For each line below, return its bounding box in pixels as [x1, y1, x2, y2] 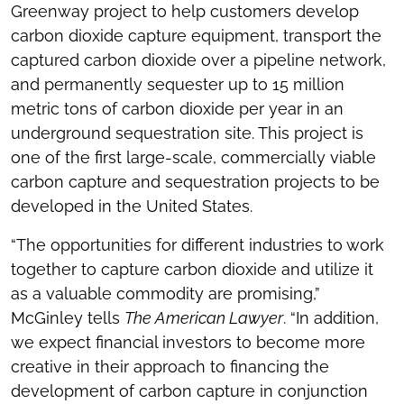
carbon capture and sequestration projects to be [11, 172, 380, 192]
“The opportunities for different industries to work [11, 235, 384, 255]
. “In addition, [283, 308, 379, 328]
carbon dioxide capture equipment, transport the [11, 26, 381, 46]
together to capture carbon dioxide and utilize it [11, 260, 373, 280]
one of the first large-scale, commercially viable [11, 148, 376, 168]
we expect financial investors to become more [11, 333, 365, 353]
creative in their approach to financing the [11, 357, 329, 377]
